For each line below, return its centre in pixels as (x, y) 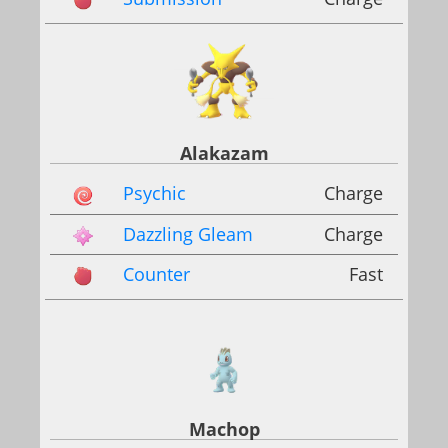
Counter (156, 273)
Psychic (154, 193)
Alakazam (224, 153)
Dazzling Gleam (188, 233)
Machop (224, 428)
